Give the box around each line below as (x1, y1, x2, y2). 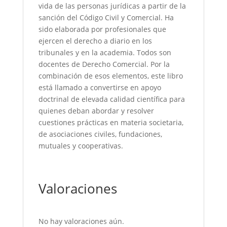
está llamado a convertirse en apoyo (38, 83, 161, 93)
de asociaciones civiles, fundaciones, (38, 129, 162, 139)
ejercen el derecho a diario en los (38, 36, 152, 46)
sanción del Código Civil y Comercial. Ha (38, 13, 174, 23)
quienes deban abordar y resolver (38, 106, 154, 116)
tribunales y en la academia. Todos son (38, 48, 171, 58)
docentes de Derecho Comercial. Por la (38, 59, 170, 69)
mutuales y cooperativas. (38, 141, 123, 151)
